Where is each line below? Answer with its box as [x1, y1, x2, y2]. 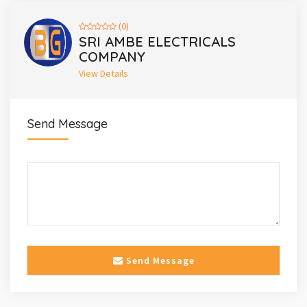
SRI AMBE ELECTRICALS [79, 32, 236, 50]
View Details [79, 66, 128, 79]
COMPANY [79, 47, 145, 65]
